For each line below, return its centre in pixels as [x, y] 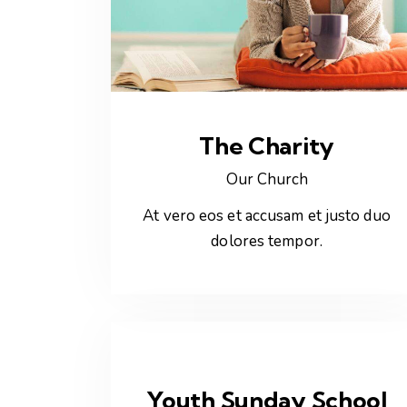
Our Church [267, 180]
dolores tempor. [267, 241]
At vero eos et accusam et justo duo [267, 215]
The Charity [267, 146]
